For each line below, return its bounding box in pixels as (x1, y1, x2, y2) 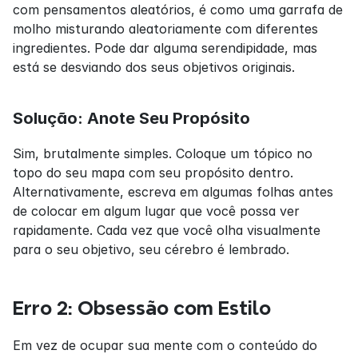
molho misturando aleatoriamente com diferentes (13, 21, 318, 38)
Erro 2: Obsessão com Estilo (13, 298, 271, 319)
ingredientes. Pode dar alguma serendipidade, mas (13, 40, 317, 57)
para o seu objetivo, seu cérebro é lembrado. (13, 241, 289, 258)
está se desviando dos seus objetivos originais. (13, 59, 295, 76)
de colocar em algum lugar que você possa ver (13, 203, 300, 220)
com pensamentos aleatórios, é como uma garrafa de (13, 2, 343, 18)
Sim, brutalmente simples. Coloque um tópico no (13, 145, 312, 162)
